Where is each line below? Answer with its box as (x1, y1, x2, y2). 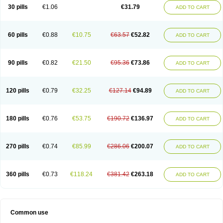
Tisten (169, 6, 185, 13)
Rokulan (58, 6, 81, 13)
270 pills (6, 143, 29, 150)
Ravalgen (9, 6, 35, 13)
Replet (38, 6, 56, 13)
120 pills (6, 87, 29, 94)
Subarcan (84, 6, 110, 13)
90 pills (7, 59, 28, 66)
